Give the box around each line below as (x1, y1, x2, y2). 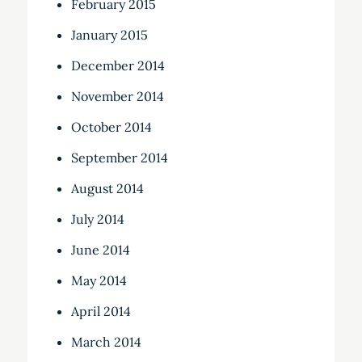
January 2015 (70, 27, 148, 44)
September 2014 (70, 149, 168, 166)
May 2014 (70, 272, 127, 289)
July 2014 (70, 211, 124, 228)
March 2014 (70, 334, 141, 351)
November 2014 (70, 88, 164, 105)
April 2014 (70, 303, 131, 320)
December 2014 (70, 57, 165, 74)
